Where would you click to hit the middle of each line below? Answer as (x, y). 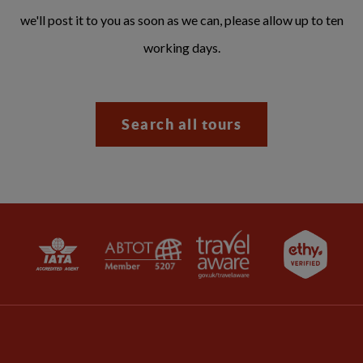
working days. (181, 47)
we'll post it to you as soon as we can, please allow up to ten (181, 20)
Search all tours (181, 124)
